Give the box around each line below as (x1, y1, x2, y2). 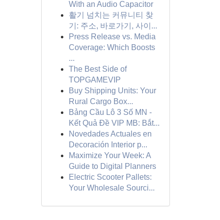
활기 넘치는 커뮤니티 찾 (68, 11, 153, 19)
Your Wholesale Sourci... (68, 184, 155, 192)
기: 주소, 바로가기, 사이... (68, 22, 157, 30)
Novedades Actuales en (68, 130, 152, 138)
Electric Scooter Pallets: (68, 173, 152, 181)
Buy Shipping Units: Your (68, 86, 156, 95)
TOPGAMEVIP (68, 76, 121, 84)
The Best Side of (68, 65, 127, 73)
